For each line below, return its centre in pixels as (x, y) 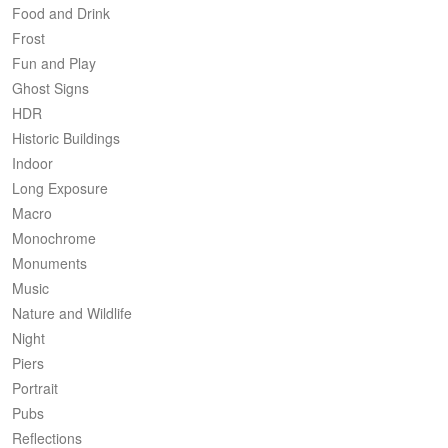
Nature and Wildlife (72, 313)
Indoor (32, 163)
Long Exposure (60, 188)
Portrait (35, 388)
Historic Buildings (66, 138)
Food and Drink (61, 13)
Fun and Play (54, 63)
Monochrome (54, 238)
